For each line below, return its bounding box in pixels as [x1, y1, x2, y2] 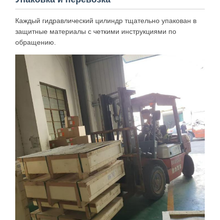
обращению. [15, 38, 56, 46]
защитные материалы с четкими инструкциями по [15, 27, 176, 35]
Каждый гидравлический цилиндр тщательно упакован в [15, 16, 196, 25]
